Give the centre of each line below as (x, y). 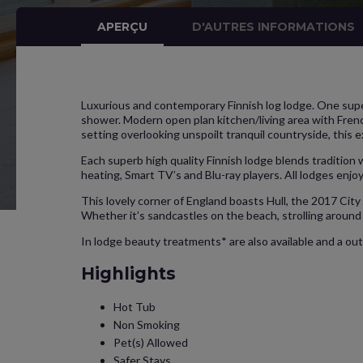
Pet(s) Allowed (151, 342)
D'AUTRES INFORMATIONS (274, 27)
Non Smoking (147, 325)
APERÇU (122, 27)
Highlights (128, 273)
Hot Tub (135, 307)
